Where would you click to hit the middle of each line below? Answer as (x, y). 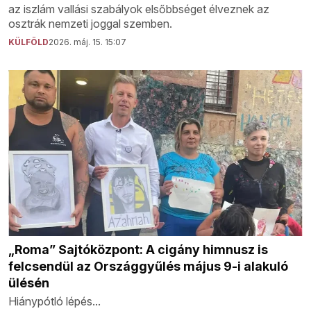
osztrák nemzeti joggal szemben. (90, 24)
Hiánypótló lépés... (54, 301)
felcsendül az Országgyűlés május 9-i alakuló (148, 266)
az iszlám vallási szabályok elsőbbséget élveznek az (139, 9)
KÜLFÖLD (28, 42)
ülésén (29, 283)
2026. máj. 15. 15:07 (87, 42)
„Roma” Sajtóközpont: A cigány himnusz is (138, 249)
